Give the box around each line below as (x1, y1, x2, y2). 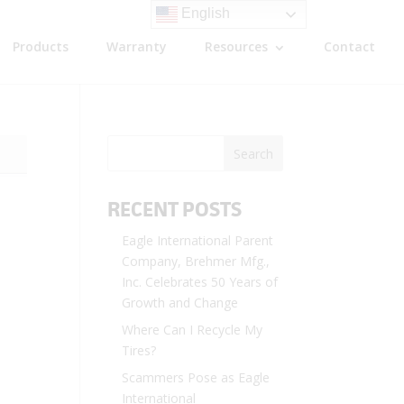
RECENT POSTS (107, 197, 243, 223)
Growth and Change (122, 294, 239, 311)
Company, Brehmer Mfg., (122, 252, 271, 270)
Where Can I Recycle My (122, 321, 263, 338)
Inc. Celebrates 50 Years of (122, 273, 279, 290)
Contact (324, 38, 375, 55)
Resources (205, 38, 268, 55)
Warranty (106, 38, 167, 55)
